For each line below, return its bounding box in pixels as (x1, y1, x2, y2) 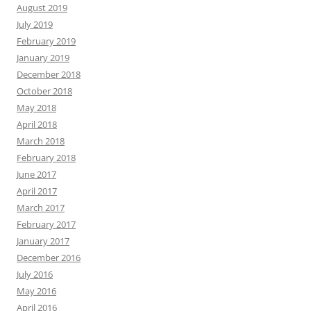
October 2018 (17, 85, 72, 98)
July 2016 (17, 268, 53, 281)
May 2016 (17, 285, 56, 298)
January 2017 (17, 235, 69, 248)
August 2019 (17, 1, 67, 15)
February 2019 (17, 35, 76, 48)
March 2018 (17, 135, 65, 148)
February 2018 (17, 151, 76, 165)
